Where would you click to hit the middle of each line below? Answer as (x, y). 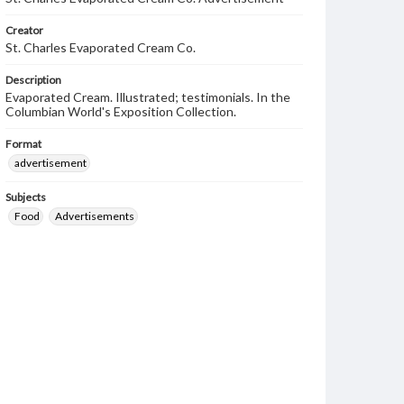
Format (23, 144)
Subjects (26, 197)
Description (33, 80)
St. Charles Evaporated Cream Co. (101, 47)
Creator (24, 30)
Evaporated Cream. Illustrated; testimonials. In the (148, 97)
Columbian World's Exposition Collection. (121, 111)
